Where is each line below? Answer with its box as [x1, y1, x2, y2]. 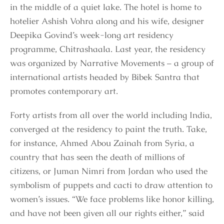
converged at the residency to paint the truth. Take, [10, 123, 207, 134]
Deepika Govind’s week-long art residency [10, 29, 173, 40]
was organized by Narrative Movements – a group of [10, 57, 214, 68]
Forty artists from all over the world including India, [10, 109, 212, 120]
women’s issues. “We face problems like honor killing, [10, 193, 214, 204]
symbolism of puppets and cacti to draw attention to [10, 179, 212, 190]
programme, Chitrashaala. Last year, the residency [10, 43, 205, 54]
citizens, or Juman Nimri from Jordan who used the [10, 165, 207, 176]
